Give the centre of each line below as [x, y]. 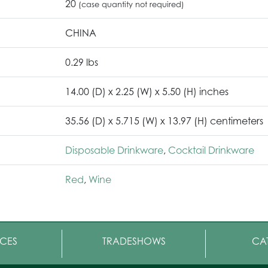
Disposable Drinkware [114, 150]
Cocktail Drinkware [211, 150]
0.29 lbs [82, 62]
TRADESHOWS [134, 241]
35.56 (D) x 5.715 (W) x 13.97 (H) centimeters [164, 121]
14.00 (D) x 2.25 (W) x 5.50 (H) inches [147, 91]
